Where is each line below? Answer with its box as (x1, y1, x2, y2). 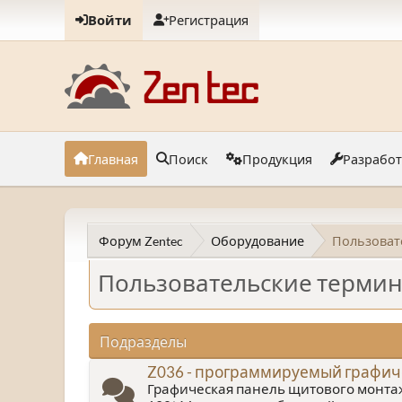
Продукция (242, 151, 312, 167)
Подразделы (100, 332, 187, 350)
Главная (88, 151, 138, 167)
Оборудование (211, 232, 304, 249)
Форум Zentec (99, 232, 183, 249)
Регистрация (169, 13, 249, 28)
